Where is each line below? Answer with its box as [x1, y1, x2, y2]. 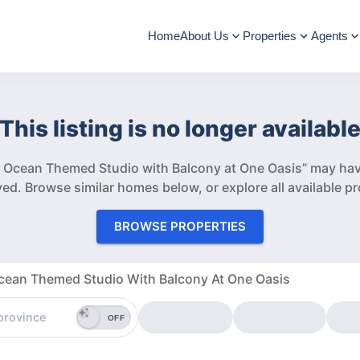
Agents [310, 29, 348, 43]
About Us [179, 29, 229, 43]
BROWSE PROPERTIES [114, 219, 246, 234]
